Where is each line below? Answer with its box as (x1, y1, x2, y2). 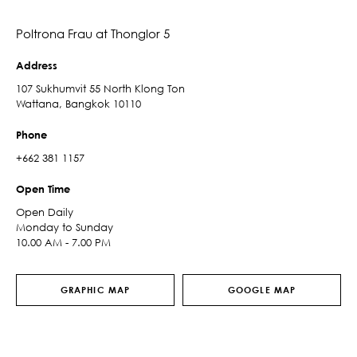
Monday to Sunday (16, 221, 113, 233)
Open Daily (16, 206, 73, 218)
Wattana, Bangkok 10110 (16, 97, 141, 110)
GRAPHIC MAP (60, 284, 131, 295)
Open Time (16, 182, 70, 195)
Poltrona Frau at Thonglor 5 (16, 26, 170, 41)
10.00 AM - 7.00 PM (16, 236, 111, 249)
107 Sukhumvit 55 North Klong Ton (16, 82, 185, 95)
